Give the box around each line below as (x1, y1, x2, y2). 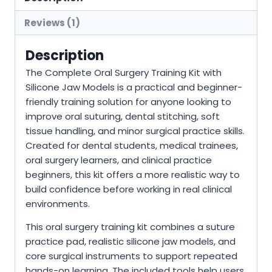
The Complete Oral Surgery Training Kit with (25, 66, 222, 80)
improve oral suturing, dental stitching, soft (25, 110, 220, 123)
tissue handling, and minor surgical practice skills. (25, 124, 245, 138)
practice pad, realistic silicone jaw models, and (25, 235, 236, 248)
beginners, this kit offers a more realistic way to (25, 168, 240, 182)
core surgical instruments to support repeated (25, 250, 237, 263)
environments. (25, 197, 90, 211)
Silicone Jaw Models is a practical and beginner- (25, 81, 242, 94)
